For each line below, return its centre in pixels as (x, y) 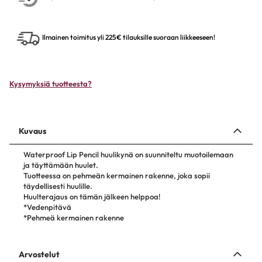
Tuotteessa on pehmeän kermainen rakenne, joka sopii (117, 175)
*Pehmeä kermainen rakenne (74, 218)
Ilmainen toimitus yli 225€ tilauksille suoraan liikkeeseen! (129, 37)
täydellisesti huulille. (58, 186)
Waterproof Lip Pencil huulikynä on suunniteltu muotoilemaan (128, 154)
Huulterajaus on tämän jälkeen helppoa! (92, 196)
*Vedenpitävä (47, 207)
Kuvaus (32, 131)
